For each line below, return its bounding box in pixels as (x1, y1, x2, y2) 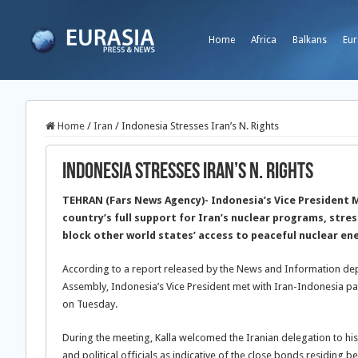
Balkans (292, 34, 327, 46)
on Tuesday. (62, 298, 117, 310)
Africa (251, 34, 276, 46)
